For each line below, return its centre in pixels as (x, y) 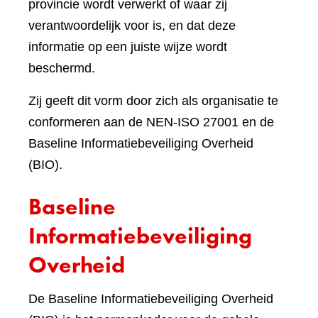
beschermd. (62, 68)
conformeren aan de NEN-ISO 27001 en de (151, 122)
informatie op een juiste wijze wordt (128, 47)
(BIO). (45, 165)
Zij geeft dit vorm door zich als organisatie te (153, 101)
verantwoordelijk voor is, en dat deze (132, 26)
